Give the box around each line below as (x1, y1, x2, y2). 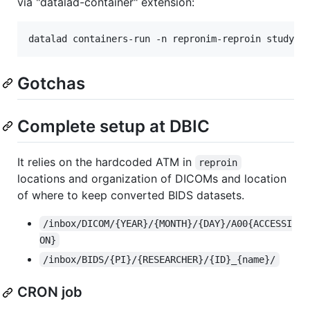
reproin (199, 157, 238, 169)
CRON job (17, 284, 82, 301)
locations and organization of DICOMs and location (17, 172, 286, 186)
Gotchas (17, 73, 85, 93)
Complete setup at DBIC (17, 116, 210, 136)
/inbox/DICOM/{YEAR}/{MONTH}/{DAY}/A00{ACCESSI (43, 218, 293, 230)
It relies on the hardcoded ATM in (17, 155, 195, 170)
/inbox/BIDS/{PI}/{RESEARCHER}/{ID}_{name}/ (43, 254, 276, 266)
